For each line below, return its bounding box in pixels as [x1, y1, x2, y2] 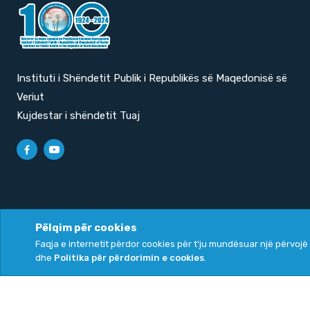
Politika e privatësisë [17, 250, 114, 262]
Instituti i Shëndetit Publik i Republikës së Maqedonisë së [17, 71, 287, 84]
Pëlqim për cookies [35, 221, 137, 234]
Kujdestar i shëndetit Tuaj [17, 109, 140, 122]
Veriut [17, 90, 44, 103]
